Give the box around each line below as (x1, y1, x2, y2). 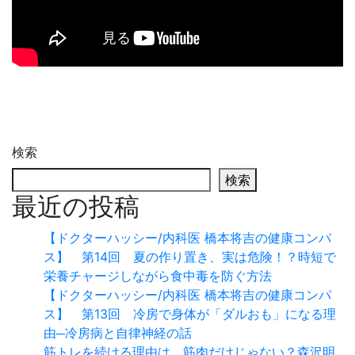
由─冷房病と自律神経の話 (44, 324, 192, 341)
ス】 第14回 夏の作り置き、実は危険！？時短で (44, 248, 336, 265)
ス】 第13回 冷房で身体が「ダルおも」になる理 (44, 305, 336, 322)
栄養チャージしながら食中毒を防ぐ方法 (44, 267, 272, 284)
